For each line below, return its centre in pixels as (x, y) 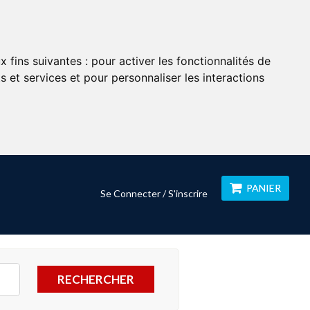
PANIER (264, 188)
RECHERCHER (95, 279)
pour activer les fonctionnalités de (181, 61)
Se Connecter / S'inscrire (154, 193)
